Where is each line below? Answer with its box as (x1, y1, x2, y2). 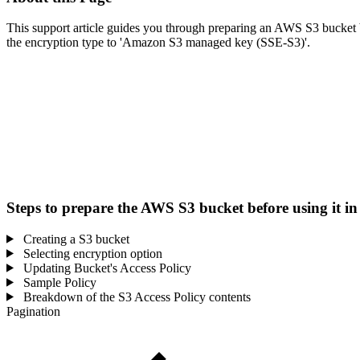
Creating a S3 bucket (19, 231, 129, 246)
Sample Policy (19, 275, 96, 289)
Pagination (6, 304, 60, 318)
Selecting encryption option (19, 246, 162, 260)
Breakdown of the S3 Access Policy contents (19, 289, 251, 304)
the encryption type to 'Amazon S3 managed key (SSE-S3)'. (6, 35, 310, 50)
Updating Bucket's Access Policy (19, 260, 191, 275)
